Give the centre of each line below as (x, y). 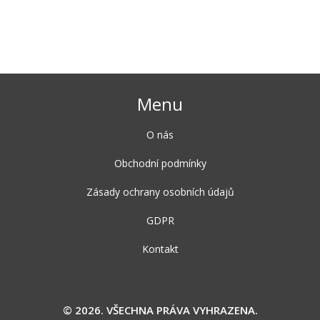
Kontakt (160, 249)
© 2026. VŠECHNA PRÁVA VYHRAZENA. (160, 310)
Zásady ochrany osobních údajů (160, 192)
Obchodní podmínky (160, 164)
